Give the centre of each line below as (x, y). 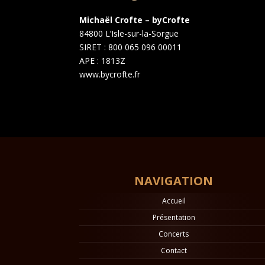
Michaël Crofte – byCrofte (135, 20)
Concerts (174, 234)
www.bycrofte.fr (110, 74)
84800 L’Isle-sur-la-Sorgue (129, 33)
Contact (174, 251)
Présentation (174, 217)
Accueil (174, 201)
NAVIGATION (174, 181)
